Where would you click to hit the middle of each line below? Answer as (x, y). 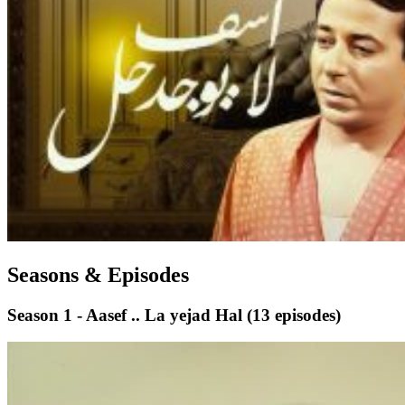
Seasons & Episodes (98, 274)
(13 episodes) (294, 315)
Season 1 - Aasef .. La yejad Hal (127, 315)
